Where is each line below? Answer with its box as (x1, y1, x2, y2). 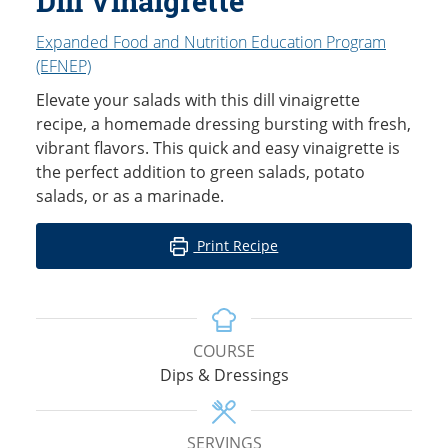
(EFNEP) (36, 55, 91, 78)
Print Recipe (193, 236, 279, 256)
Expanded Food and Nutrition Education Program (36, 31, 386, 54)
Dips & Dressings (159, 364, 289, 387)
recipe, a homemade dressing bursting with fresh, (36, 113, 411, 136)
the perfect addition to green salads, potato (36, 161, 365, 184)
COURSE (193, 340, 255, 363)
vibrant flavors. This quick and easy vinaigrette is (36, 137, 400, 160)
